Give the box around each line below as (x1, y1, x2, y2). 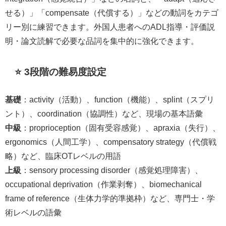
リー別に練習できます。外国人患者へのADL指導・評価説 (5, 23, 215, 31)
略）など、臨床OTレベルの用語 (5, 152, 121, 160)
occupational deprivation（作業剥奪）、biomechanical (5, 180, 202, 189)
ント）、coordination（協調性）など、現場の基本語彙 (5, 109, 203, 118)
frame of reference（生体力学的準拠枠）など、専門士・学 (5, 194, 215, 203)
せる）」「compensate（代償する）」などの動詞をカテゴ (5, 9, 218, 17)
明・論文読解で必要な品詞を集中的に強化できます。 (5, 37, 199, 45)
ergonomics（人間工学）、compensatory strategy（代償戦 (5, 138, 216, 146)
